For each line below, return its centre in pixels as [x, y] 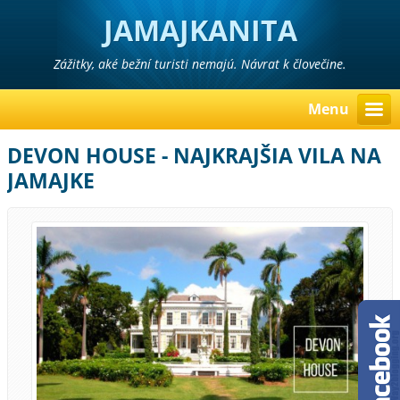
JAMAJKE [51, 181]
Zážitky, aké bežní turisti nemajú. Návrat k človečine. [200, 64]
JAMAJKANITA [200, 30]
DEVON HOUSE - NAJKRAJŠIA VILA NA [195, 156]
